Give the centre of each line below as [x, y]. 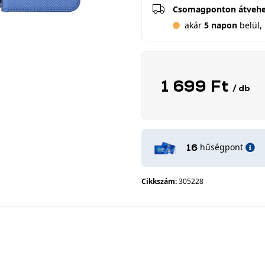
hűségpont [222, 147]
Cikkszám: [160, 181]
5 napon [221, 25]
